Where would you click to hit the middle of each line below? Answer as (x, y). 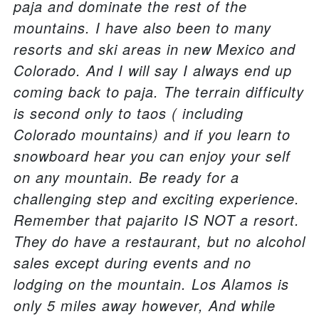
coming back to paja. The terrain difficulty (159, 92)
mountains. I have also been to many (142, 28)
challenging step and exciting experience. (157, 199)
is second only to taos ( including (129, 113)
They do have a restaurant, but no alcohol (159, 241)
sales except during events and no (132, 263)
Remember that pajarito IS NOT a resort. (157, 220)
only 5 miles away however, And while (145, 305)
